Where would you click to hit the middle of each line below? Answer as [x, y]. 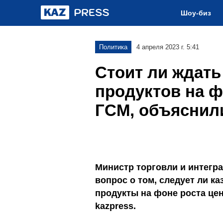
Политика [113, 47]
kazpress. [115, 206]
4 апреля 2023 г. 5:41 [168, 47]
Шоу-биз [196, 13]
